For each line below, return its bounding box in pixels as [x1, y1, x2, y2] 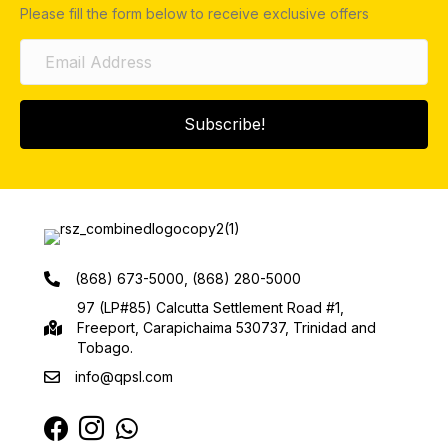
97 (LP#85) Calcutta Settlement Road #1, [77, 299, 344, 317]
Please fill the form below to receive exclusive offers [20, 5, 369, 23]
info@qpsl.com [75, 368, 173, 386]
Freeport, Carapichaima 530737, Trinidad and [77, 319, 376, 337]
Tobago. [77, 339, 133, 357]
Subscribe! [183, 114, 265, 135]
